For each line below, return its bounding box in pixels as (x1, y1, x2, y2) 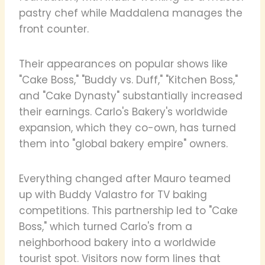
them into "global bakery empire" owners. (19, 136, 228, 151)
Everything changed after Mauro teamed (19, 171, 231, 186)
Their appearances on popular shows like (19, 56, 228, 71)
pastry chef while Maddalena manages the (19, 5, 243, 20)
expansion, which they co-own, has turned (19, 120, 236, 135)
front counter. (19, 21, 89, 36)
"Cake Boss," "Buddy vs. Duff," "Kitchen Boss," (19, 72, 238, 87)
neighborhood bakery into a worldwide (19, 235, 216, 250)
